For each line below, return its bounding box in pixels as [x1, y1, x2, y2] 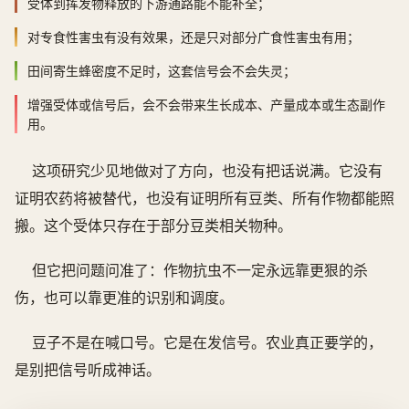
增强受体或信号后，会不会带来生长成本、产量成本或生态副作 [27, 96, 385, 114]
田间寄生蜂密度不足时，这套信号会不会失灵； [27, 62, 296, 80]
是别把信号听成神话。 [15, 359, 161, 380]
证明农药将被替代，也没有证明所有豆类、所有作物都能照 [15, 187, 394, 208]
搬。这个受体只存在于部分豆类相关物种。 [15, 215, 292, 236]
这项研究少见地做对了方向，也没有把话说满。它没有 [32, 160, 383, 181]
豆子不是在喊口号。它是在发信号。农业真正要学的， [32, 331, 383, 352]
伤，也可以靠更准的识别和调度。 [15, 287, 234, 308]
